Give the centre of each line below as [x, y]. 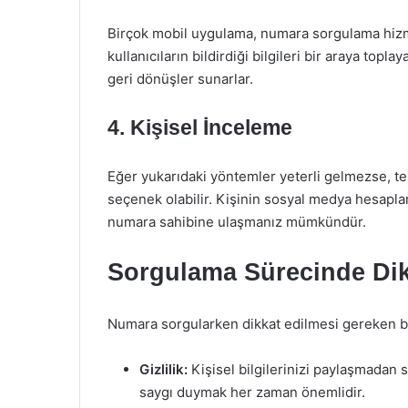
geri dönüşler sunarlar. [180, 79]
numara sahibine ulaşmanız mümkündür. [237, 222]
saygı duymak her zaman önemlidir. [252, 392]
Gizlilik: [163, 369]
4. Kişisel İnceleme [200, 127]
